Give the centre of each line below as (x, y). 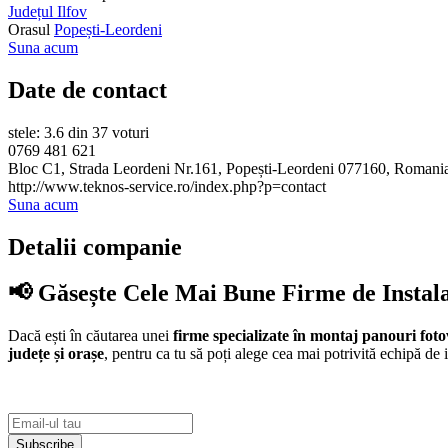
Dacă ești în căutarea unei (90, 336)
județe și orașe (56, 354)
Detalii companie (95, 246)
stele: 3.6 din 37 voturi (78, 132)
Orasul (31, 29)
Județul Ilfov (47, 11)
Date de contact (87, 89)
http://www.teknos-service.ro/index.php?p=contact (167, 186)
